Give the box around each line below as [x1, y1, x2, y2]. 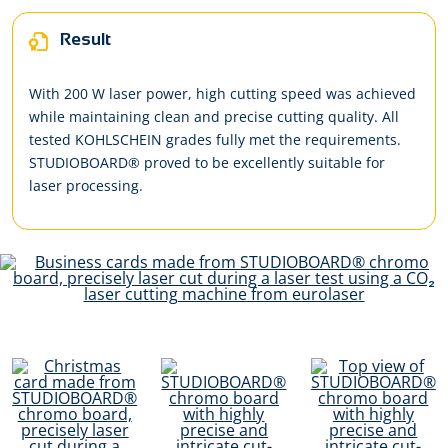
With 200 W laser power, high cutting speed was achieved [29, 83, 416, 103]
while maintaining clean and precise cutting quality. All [29, 106, 399, 126]
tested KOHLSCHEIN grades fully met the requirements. [29, 129, 401, 149]
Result [56, 28, 111, 49]
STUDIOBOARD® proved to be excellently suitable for [29, 152, 385, 172]
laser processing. [29, 175, 143, 195]
